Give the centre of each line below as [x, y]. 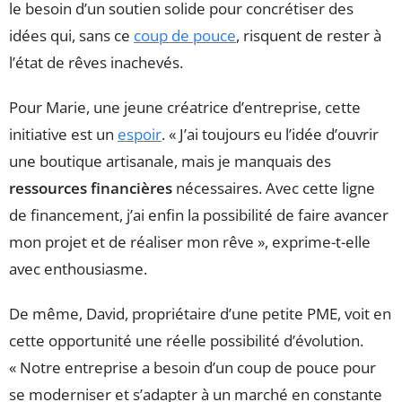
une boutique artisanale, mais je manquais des [170, 161]
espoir [140, 134]
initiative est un [63, 134]
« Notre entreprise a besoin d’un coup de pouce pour [192, 367]
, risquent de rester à [309, 35]
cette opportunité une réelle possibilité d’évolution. [186, 340]
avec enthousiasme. [78, 268]
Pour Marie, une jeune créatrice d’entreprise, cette [185, 107]
